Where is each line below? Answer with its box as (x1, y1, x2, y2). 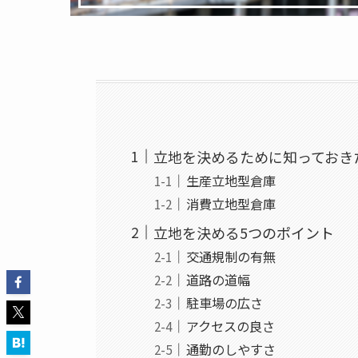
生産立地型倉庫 (185, 170, 276, 190)
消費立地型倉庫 (185, 193, 276, 213)
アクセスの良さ (185, 316, 275, 336)
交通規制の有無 (185, 246, 276, 266)
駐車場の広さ (185, 292, 263, 312)
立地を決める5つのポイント (153, 221, 335, 243)
